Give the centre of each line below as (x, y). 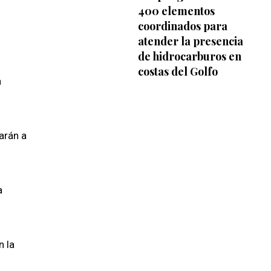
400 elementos (176, 11)
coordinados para (182, 26)
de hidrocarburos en (189, 56)
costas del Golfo (178, 71)
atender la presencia (190, 41)
